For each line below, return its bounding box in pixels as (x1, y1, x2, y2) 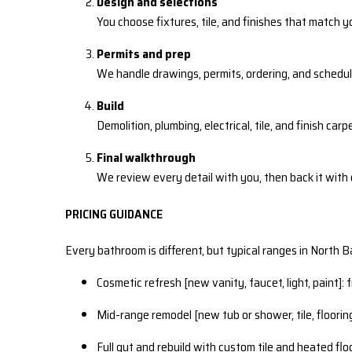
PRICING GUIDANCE (65, 203, 163, 224)
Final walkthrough (97, 148, 196, 168)
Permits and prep (97, 44, 191, 64)
